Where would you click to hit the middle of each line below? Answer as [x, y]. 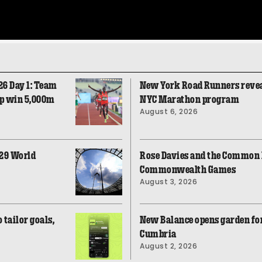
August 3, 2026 [168, 181]
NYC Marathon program [189, 99]
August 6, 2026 [169, 111]
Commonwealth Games [188, 169]
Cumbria [158, 234]
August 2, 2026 [168, 246]
